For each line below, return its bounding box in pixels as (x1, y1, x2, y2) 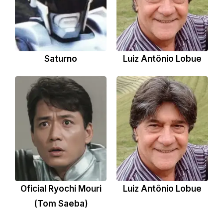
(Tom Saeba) (33, 198, 88, 209)
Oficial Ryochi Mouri (20, 183, 102, 194)
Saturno (44, 54, 77, 64)
